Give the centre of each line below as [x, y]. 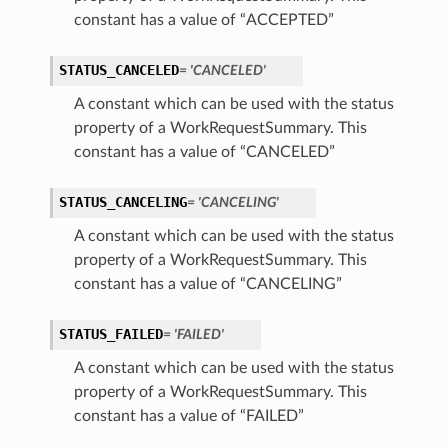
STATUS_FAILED [110, 334]
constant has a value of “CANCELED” [204, 152]
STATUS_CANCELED [118, 70]
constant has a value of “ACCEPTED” [203, 20]
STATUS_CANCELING [122, 202]
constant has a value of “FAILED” [188, 416]
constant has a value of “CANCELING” [207, 284]
